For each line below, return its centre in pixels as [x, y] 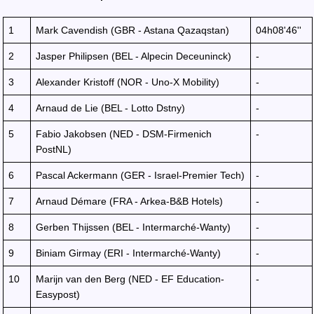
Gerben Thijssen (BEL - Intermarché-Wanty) [133, 227]
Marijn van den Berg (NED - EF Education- [130, 279]
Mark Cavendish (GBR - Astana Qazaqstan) [132, 30]
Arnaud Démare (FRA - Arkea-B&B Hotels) [129, 201]
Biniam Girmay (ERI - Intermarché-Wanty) [128, 253]
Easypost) [58, 294]
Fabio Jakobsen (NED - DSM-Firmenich [124, 134]
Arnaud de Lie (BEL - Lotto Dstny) [110, 108]
